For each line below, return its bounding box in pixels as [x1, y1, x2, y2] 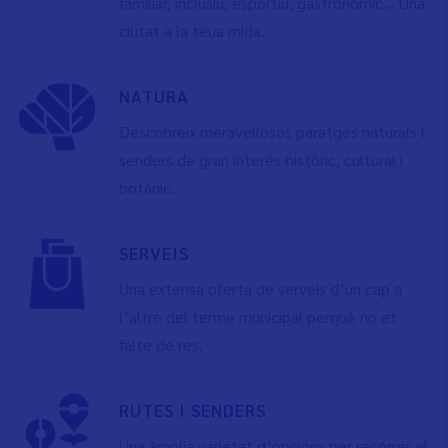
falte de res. [118, 334, 203, 355]
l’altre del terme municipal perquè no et [118, 306, 397, 327]
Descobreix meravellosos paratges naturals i [118, 121, 424, 142]
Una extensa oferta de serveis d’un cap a [118, 278, 402, 299]
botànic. [118, 177, 175, 198]
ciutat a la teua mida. [118, 20, 265, 41]
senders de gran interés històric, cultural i [118, 149, 403, 170]
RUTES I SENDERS [118, 399, 266, 421]
